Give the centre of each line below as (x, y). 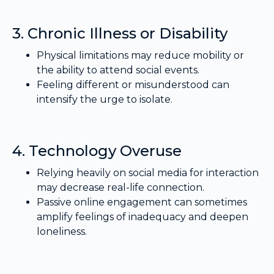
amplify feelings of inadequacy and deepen (143, 217)
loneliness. (62, 232)
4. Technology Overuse (97, 151)
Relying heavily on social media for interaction (148, 173)
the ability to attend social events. (118, 70)
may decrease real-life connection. (120, 188)
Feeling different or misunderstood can (133, 85)
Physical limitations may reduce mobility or (140, 56)
